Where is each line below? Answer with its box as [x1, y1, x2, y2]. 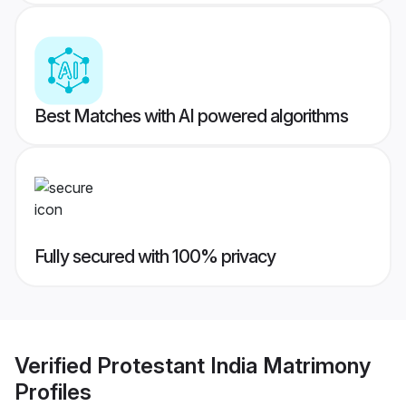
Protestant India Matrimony [97, 352, 371, 379]
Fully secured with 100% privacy [34, 246, 275, 268]
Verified [14, 352, 97, 379]
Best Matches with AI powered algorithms [34, 105, 348, 128]
